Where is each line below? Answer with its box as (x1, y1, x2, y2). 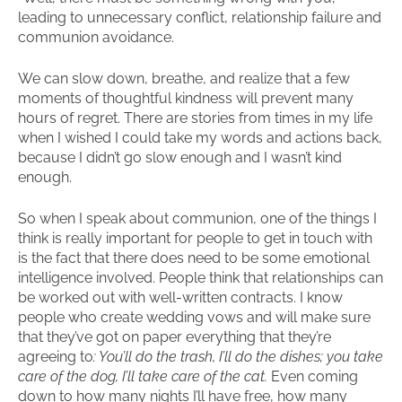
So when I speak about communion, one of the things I (18, 210, 377, 227)
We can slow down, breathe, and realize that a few (18, 70, 350, 87)
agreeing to (18, 348, 93, 365)
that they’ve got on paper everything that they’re (18, 328, 331, 345)
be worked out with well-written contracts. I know (18, 289, 343, 306)
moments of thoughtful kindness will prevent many (18, 90, 354, 107)
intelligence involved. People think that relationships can (18, 269, 383, 286)
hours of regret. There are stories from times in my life (18, 109, 372, 127)
